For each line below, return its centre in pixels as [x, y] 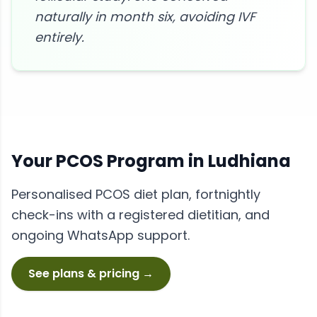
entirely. [59, 37]
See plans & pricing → [91, 273]
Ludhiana [249, 161]
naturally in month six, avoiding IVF [145, 17]
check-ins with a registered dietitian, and [140, 215]
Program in [156, 161]
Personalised [53, 194]
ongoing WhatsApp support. [100, 235]
